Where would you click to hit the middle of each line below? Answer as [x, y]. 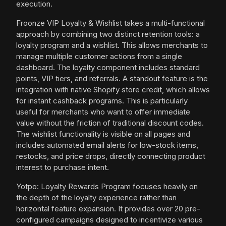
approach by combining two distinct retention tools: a [108, 34]
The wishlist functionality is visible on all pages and [103, 134]
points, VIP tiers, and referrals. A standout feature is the [112, 79]
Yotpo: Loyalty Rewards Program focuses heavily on [107, 187]
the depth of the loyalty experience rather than [96, 198]
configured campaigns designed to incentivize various [109, 220]
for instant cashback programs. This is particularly [102, 101]
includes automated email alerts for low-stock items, [107, 145]
